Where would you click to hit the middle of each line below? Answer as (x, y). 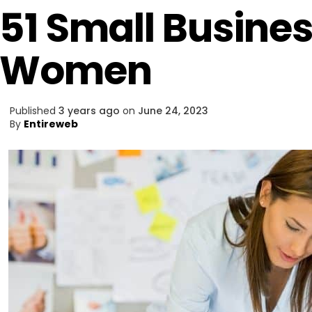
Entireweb (51, 124)
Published (33, 111)
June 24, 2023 (173, 111)
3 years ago (89, 111)
